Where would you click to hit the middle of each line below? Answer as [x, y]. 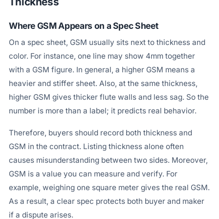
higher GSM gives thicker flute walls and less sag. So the [109, 97]
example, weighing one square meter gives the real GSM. [109, 188]
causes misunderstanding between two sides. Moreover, [108, 160]
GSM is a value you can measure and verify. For [93, 174]
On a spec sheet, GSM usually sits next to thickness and [107, 42]
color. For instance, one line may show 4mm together [102, 56]
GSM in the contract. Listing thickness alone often [96, 147]
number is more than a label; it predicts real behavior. [102, 110]
